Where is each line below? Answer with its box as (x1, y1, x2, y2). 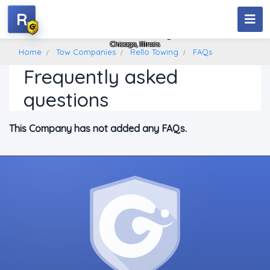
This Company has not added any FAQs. (9, 122, 187, 134)
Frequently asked (24, 64, 178, 89)
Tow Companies (56, 47, 116, 57)
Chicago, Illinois (110, 39, 160, 49)
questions (24, 87, 108, 111)
